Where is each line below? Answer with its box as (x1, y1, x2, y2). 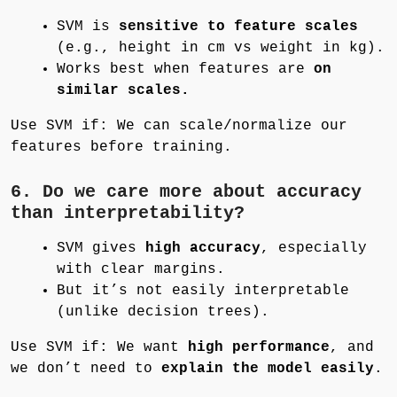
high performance (188, 339, 330, 355)
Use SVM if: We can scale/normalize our (11, 117, 347, 134)
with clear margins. (57, 261, 225, 277)
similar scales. (57, 82, 190, 98)
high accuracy (145, 239, 261, 256)
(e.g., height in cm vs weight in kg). (57, 39, 385, 56)
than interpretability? (11, 202, 245, 223)
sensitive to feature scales (119, 18, 358, 35)
